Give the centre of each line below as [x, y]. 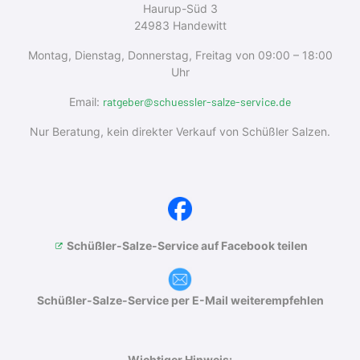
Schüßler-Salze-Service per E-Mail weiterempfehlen [180, 300]
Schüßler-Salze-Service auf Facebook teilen [186, 245]
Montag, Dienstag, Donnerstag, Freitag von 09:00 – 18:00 [180, 55]
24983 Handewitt [180, 25]
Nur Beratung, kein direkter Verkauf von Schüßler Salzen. [180, 131]
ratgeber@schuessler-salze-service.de [197, 101]
